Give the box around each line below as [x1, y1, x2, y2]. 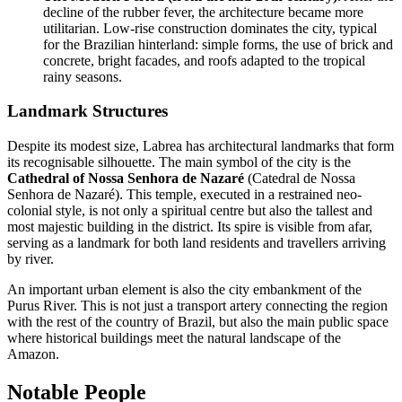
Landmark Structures [7, 101, 168, 121]
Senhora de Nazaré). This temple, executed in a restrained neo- [7, 186, 362, 202]
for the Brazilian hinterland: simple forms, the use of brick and [43, 36, 393, 52]
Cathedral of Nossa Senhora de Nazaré [7, 170, 244, 186]
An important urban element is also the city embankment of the [7, 281, 362, 297]
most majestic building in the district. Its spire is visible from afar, [7, 218, 372, 234]
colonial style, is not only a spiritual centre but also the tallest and [7, 202, 372, 218]
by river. [7, 250, 54, 267]
